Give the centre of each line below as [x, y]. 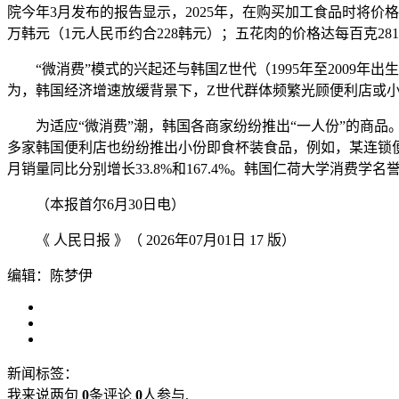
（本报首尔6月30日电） [96, 204]
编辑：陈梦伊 [50, 275]
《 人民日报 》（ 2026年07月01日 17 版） [151, 240]
